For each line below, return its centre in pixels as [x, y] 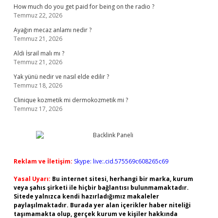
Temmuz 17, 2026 [38, 109]
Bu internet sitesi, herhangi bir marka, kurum [123, 179]
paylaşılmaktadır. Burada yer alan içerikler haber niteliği [102, 205]
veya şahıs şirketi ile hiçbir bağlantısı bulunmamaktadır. [101, 188]
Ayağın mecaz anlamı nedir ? [53, 30]
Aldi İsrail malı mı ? [39, 53]
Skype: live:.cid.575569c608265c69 [121, 161]
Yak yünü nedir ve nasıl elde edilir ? [61, 77]
